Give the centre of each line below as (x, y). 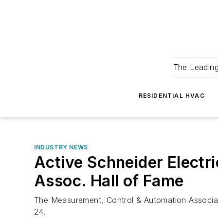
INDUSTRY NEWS (61, 147)
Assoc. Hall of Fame (109, 181)
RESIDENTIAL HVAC (172, 96)
